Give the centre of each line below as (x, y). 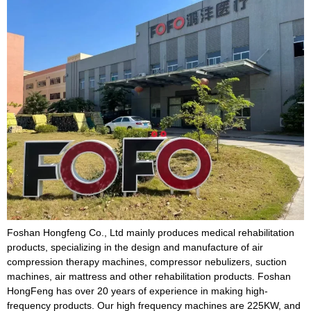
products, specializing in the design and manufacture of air (135, 247)
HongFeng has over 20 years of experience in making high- (137, 291)
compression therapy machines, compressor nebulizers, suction (147, 262)
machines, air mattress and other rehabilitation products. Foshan (149, 277)
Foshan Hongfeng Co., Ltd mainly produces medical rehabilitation (151, 233)
